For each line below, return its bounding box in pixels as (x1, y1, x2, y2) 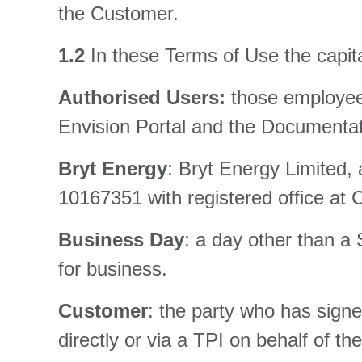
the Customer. (58, 2, 179, 24)
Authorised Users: (58, 86, 231, 108)
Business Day (58, 229, 184, 250)
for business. (58, 258, 167, 280)
